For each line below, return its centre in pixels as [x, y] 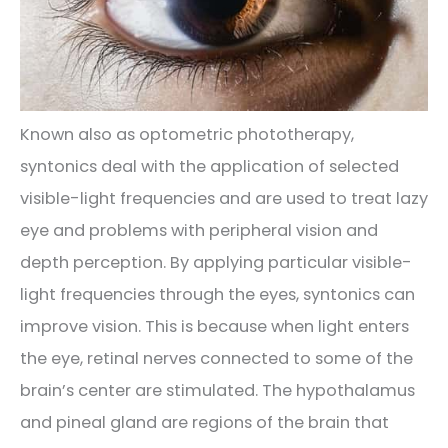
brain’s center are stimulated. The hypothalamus [217, 390]
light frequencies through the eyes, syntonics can [217, 294]
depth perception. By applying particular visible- [216, 262]
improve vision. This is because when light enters [214, 326]
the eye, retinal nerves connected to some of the [216, 358]
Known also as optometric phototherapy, [187, 134]
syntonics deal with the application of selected [209, 166]
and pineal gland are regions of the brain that [204, 422]
